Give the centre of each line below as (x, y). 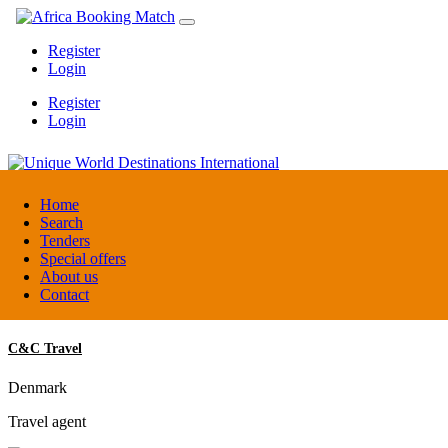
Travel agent (47, 421)
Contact (64, 294)
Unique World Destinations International (132, 202)
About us (69, 276)
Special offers (83, 258)
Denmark (37, 387)
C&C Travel (45, 348)
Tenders (65, 240)
